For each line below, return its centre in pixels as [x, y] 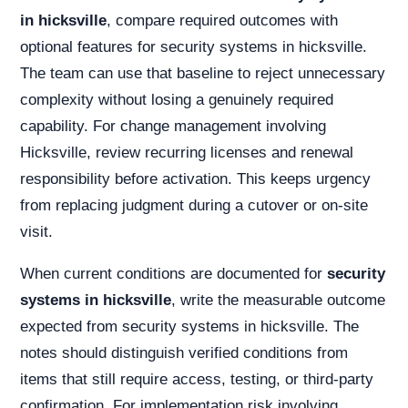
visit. [36, 232]
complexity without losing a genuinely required [177, 100]
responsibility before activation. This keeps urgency [195, 179]
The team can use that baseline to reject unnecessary [203, 73]
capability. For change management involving [173, 126]
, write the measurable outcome [278, 300]
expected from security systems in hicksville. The [189, 326]
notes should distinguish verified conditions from [184, 353]
